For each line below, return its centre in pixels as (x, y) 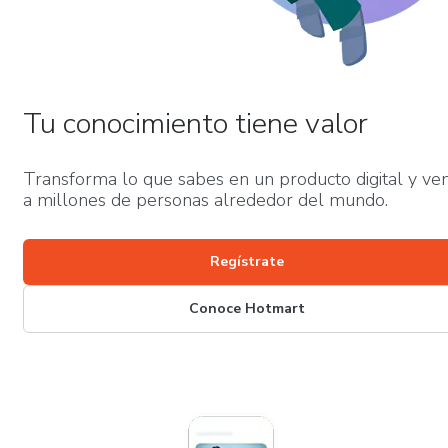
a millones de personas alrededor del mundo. (205, 200)
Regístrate (247, 261)
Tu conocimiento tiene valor (195, 123)
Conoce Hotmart (247, 308)
